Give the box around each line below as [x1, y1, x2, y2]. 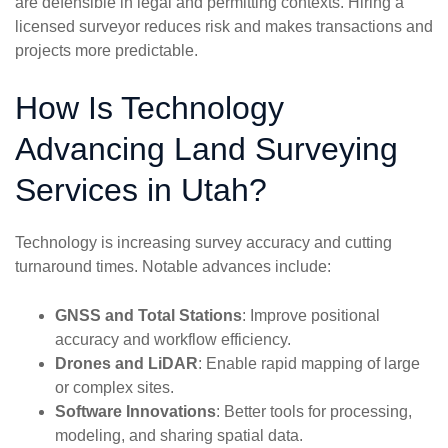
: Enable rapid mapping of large [198, 355, 420, 373]
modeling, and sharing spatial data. [55, 427, 303, 445]
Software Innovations [55, 403, 216, 421]
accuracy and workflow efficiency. [55, 331, 291, 349]
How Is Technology [15, 90, 284, 127]
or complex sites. [55, 379, 174, 397]
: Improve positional [242, 307, 380, 325]
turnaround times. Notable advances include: [15, 258, 331, 276]
